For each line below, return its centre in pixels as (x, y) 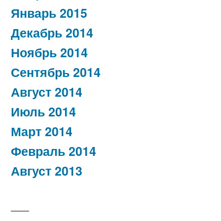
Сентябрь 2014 (56, 72)
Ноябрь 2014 (49, 53)
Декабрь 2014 (52, 33)
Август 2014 (47, 92)
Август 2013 (47, 171)
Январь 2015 (49, 13)
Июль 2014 (43, 112)
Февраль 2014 (54, 151)
